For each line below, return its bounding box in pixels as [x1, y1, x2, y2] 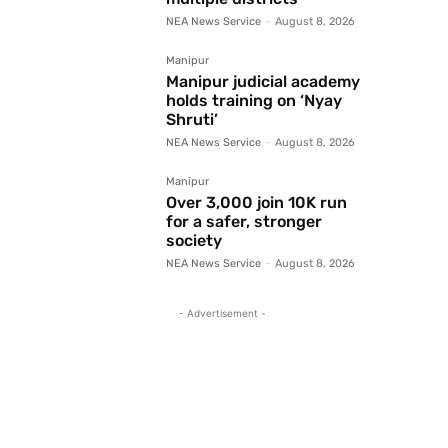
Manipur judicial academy [166, 72, 360, 92]
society [166, 231, 222, 251]
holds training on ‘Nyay [166, 91, 342, 111]
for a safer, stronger [166, 212, 322, 232]
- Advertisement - [178, 307, 266, 320]
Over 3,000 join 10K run [166, 193, 347, 213]
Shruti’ [166, 110, 218, 130]
